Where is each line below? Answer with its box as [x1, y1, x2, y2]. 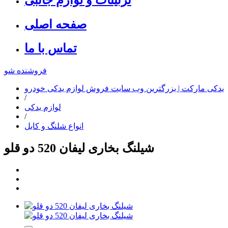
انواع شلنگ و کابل [24, 122, 83, 131]
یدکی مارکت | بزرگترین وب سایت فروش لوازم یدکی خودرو [24, 84, 224, 93]
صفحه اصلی [24, 17, 87, 31]
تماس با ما [24, 42, 77, 55]
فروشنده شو [4, 66, 47, 75]
